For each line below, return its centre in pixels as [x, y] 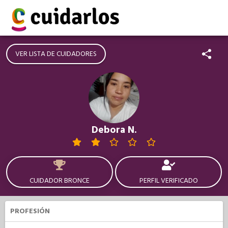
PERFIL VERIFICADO [168, 181]
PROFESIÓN [30, 211]
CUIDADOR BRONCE [60, 181]
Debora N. [114, 130]
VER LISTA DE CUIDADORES [56, 54]
